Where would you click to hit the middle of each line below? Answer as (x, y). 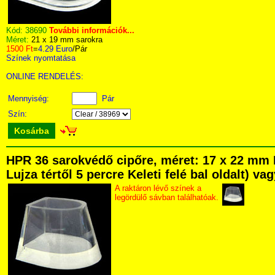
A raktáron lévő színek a (158, 188)
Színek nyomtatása (41, 58)
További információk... (92, 30)
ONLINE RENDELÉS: (45, 76)
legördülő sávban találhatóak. (167, 197)
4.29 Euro (55, 49)
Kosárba (32, 131)
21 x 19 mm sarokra (67, 40)
